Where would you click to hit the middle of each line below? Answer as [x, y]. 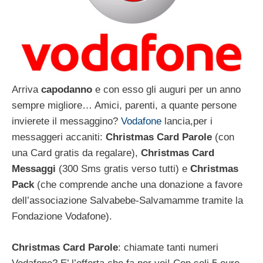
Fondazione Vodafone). [62, 217]
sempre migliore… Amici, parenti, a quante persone [124, 106]
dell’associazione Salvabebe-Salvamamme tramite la [127, 201]
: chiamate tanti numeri [168, 247]
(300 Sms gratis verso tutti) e [124, 169]
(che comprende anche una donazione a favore [138, 185]
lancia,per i [187, 122]
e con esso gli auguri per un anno [166, 90]
